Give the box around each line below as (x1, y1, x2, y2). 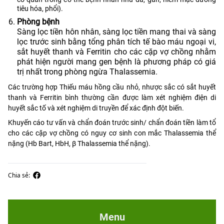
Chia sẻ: (8, 170, 33, 179)
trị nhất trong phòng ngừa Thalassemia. (17, 66, 157, 76)
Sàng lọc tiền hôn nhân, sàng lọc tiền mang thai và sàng (17, 26, 216, 36)
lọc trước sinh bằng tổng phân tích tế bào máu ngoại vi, (17, 36, 216, 46)
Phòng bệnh (17, 16, 59, 26)
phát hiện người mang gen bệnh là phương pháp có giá (17, 56, 216, 66)
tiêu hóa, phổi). (17, 4, 63, 12)
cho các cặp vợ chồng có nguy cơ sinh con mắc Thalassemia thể (8, 128, 216, 137)
